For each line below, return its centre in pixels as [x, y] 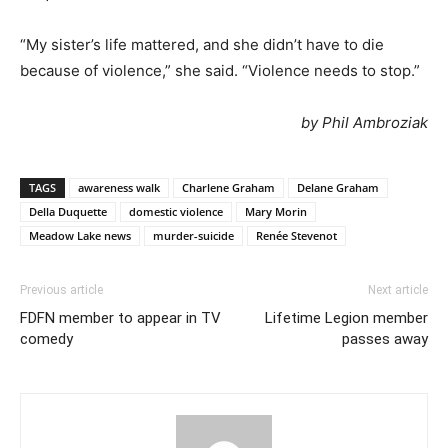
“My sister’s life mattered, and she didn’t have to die [202, 44]
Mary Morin [276, 211]
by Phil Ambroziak [364, 122]
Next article [398, 289]
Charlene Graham [228, 187]
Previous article [61, 289]
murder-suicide [193, 235]
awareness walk [119, 187]
